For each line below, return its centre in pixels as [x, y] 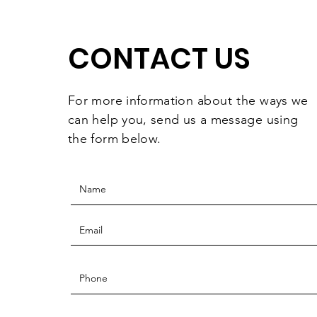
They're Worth [194, 16]
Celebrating [187, 35]
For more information [133, 101]
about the [226, 101]
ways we [282, 101]
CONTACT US [159, 59]
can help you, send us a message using [183, 120]
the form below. [116, 139]
